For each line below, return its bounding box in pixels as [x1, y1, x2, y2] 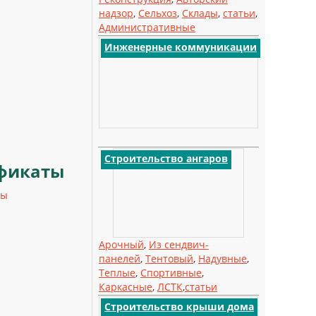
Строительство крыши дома [104, 300, 254, 313]
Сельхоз [138, 6, 177, 20]
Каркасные [99, 280, 152, 293]
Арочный [99, 238, 144, 251]
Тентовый [145, 252, 193, 265]
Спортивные [140, 266, 202, 279]
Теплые [99, 266, 135, 279]
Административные [99, 20, 195, 34]
